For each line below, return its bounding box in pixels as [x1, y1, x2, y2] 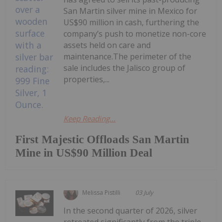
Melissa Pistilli [82, 188, 121, 197]
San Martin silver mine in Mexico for [63, 5, 198, 17]
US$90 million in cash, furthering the [63, 17, 200, 28]
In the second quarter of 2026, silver [63, 205, 198, 217]
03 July [135, 188, 154, 197]
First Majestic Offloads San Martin [15, 133, 189, 146]
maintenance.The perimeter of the [63, 51, 192, 62]
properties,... [63, 74, 110, 85]
